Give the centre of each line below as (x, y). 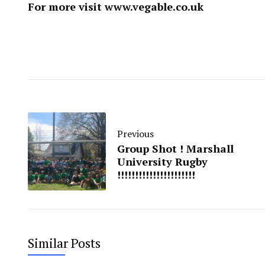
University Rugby (162, 161)
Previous (135, 133)
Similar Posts (64, 243)
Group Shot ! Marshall (175, 148)
